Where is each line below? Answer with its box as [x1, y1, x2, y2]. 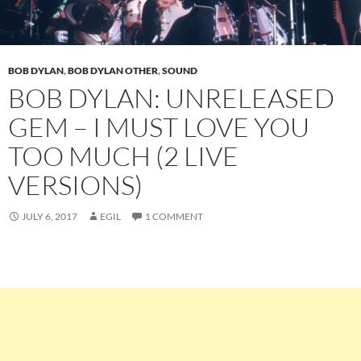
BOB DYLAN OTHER [68, 64, 158, 77]
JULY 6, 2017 [22, 210, 77, 222]
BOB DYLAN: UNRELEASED [8, 81, 334, 114]
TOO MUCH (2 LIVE [8, 139, 239, 172]
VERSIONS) [8, 168, 143, 201]
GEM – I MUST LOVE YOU [8, 110, 309, 143]
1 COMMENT [145, 210, 203, 222]
